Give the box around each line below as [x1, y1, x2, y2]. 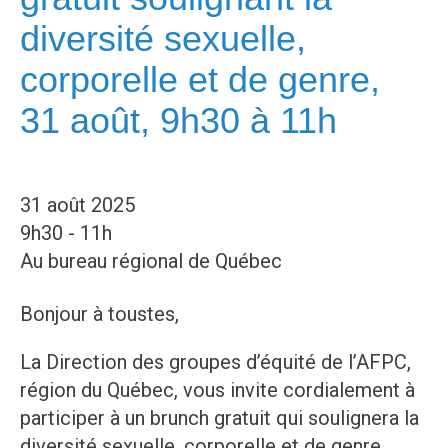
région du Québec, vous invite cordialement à [20, 378, 415, 403]
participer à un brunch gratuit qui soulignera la [20, 406, 419, 431]
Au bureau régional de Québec [20, 249, 282, 274]
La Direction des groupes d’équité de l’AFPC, [20, 350, 411, 375]
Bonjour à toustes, [20, 302, 179, 327]
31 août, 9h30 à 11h [20, 100, 337, 142]
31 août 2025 [20, 193, 135, 218]
